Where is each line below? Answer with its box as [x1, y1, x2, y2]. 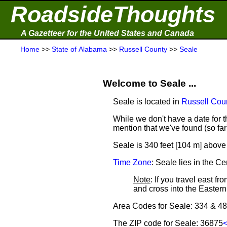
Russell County [119, 45, 167, 53]
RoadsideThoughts [11, 2, 215, 27]
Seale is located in [113, 97, 181, 106]
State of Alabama [52, 45, 107, 53]
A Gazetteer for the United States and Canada [21, 29, 194, 37]
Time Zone [113, 158, 152, 167]
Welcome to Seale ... [103, 78, 196, 89]
